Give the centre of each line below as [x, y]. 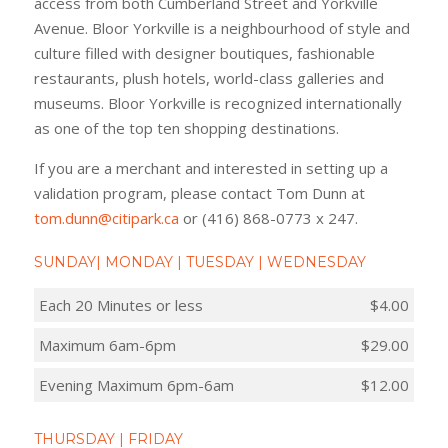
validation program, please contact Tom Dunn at [199, 192]
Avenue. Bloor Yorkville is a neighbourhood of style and [221, 27]
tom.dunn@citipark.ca [106, 217]
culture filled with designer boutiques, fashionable [204, 52]
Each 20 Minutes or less [120, 304]
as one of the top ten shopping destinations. [186, 127]
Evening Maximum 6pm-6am [136, 384]
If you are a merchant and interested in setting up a [210, 167]
